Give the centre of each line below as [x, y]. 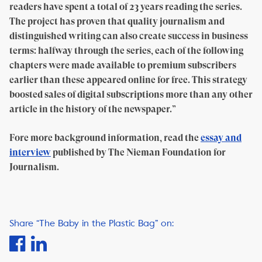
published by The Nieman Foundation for [138, 152]
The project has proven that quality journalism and [117, 21]
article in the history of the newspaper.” [94, 109]
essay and [221, 138]
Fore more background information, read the [105, 138]
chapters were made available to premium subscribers [123, 65]
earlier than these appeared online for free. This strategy [128, 80]
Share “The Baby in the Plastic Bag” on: [92, 223]
